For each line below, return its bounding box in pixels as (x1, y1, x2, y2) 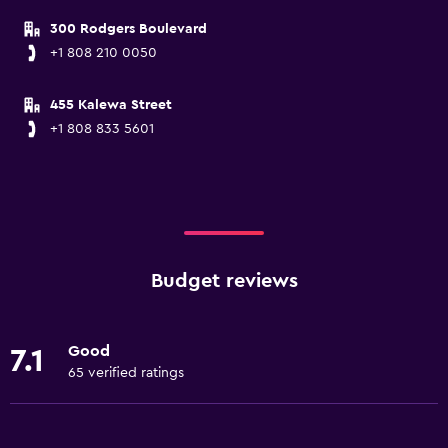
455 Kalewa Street (50, 98, 172, 112)
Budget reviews (150, 271, 298, 291)
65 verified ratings (68, 366, 184, 380)
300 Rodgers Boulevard (50, 22, 207, 36)
